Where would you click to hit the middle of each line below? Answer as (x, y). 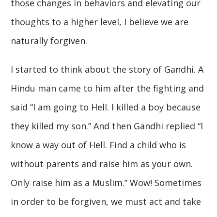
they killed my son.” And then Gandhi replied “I (107, 126)
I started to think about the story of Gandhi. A (107, 69)
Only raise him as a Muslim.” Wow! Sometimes (106, 182)
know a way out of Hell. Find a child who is (99, 145)
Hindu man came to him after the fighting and (108, 88)
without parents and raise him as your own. (102, 163)
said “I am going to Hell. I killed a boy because (106, 107)
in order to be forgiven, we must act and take (106, 201)
